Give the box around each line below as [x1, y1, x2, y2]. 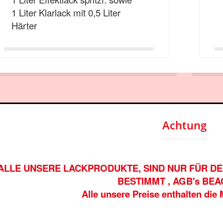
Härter [11, 19, 37, 32]
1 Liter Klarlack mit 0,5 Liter [11, 6, 120, 19]
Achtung [162, 117, 207, 132]
